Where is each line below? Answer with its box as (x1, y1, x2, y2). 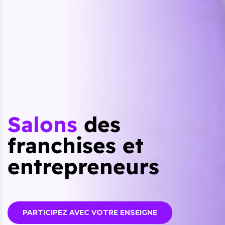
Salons (8, 111, 77, 138)
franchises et (8, 132, 144, 159)
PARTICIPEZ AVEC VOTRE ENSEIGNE (23, 208, 157, 217)
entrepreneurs (8, 153, 159, 180)
